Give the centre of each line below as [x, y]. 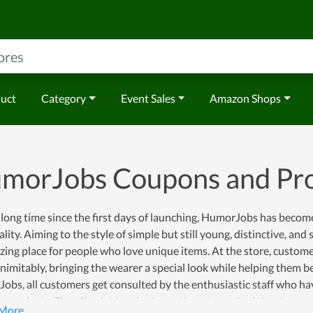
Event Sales [148, 98]
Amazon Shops [246, 98]
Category [64, 98]
